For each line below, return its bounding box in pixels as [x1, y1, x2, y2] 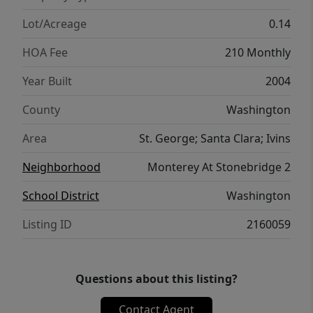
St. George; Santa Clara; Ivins [139, 131, 291, 146]
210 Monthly [225, 45, 291, 60]
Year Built [22, 73, 72, 89]
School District [22, 188, 99, 203]
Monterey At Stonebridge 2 [147, 159, 291, 175]
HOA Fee [22, 45, 68, 60]
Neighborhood [22, 159, 101, 175]
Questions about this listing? [75, 271, 238, 286]
